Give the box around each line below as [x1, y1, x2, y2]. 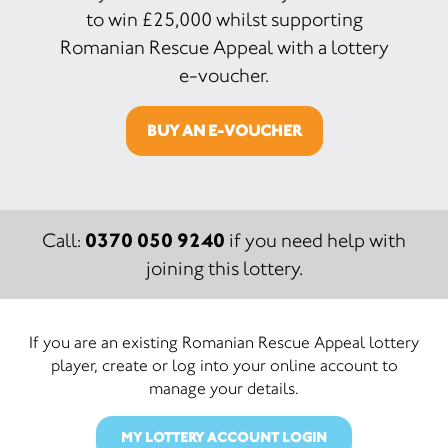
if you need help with [225, 229, 406, 252]
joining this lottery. [145, 257, 303, 280]
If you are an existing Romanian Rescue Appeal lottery [29, 332, 419, 352]
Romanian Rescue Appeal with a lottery [59, 36, 389, 59]
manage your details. [149, 378, 299, 398]
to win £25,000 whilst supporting [85, 8, 363, 31]
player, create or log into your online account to [50, 355, 398, 375]
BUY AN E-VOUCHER [146, 121, 302, 140]
